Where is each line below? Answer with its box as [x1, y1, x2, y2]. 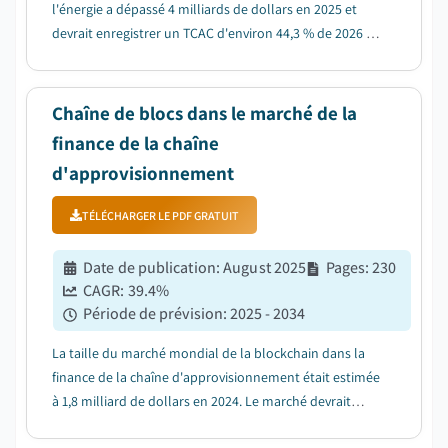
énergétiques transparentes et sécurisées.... [52, 72, 308, 90]
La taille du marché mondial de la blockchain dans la [52, 344, 365, 362]
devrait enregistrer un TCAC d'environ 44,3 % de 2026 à [52, 24, 373, 42]
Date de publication [83, 257, 216, 278]
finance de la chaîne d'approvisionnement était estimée [52, 368, 380, 386]
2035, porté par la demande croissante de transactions [52, 48, 375, 66]
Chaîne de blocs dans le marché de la [52, 101, 357, 125]
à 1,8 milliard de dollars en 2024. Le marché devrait [52, 392, 351, 410]
